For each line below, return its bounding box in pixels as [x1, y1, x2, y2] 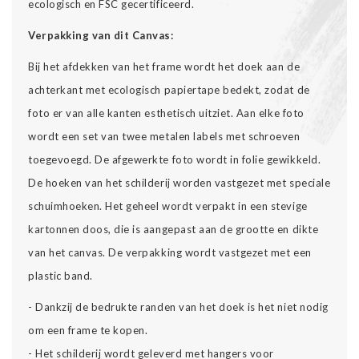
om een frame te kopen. [28, 323, 148, 337]
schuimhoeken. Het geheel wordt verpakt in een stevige [28, 199, 308, 212]
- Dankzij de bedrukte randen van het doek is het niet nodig [28, 300, 329, 313]
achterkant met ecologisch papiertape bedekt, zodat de [28, 83, 310, 96]
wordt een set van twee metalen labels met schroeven [28, 129, 301, 143]
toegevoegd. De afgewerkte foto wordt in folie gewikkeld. [28, 152, 321, 166]
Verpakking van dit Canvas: [28, 28, 174, 42]
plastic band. [28, 268, 93, 282]
